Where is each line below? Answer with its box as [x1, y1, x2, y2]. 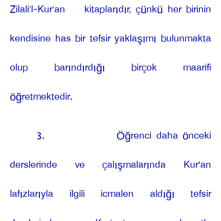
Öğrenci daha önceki [116, 126, 211, 146]
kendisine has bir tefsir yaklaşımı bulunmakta [10, 29, 211, 48]
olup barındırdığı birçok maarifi [10, 58, 211, 77]
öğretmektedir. [10, 87, 73, 107]
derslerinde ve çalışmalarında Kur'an [10, 155, 211, 175]
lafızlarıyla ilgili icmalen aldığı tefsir [10, 184, 211, 204]
